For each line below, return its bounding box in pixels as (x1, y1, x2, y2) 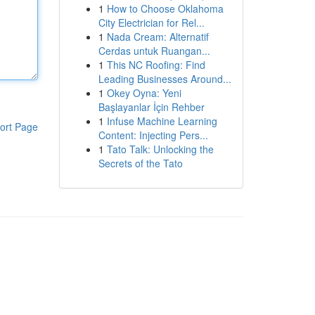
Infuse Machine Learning (106, 114, 217, 128)
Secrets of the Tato (98, 156, 183, 170)
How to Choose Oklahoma (106, 1, 224, 15)
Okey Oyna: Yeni (106, 86, 181, 100)
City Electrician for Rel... (98, 15, 205, 30)
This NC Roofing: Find (106, 58, 205, 72)
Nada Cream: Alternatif (106, 30, 209, 44)
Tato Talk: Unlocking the (106, 142, 214, 156)
